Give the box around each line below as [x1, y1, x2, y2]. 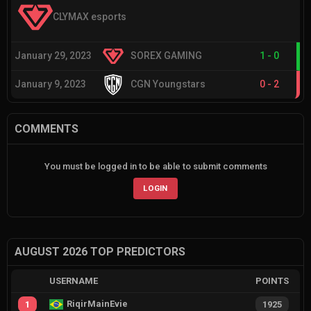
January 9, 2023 [15, 78, 86, 90]
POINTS [255, 275, 289, 286]
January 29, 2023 [15, 50, 92, 62]
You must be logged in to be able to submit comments [44, 160, 267, 171]
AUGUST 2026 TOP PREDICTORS [15, 244, 185, 258]
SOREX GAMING [131, 50, 202, 62]
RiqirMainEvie [66, 298, 128, 309]
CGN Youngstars [131, 78, 205, 90]
